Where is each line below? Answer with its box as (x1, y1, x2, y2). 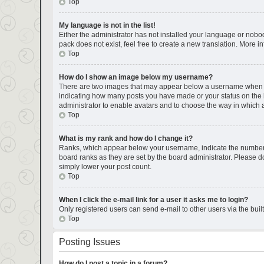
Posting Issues (58, 237, 120, 247)
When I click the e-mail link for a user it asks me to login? (58, 196, 248, 204)
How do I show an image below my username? (58, 73, 213, 81)
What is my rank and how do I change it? (58, 134, 193, 143)
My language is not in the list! (58, 21, 156, 29)
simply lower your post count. (58, 163, 151, 171)
